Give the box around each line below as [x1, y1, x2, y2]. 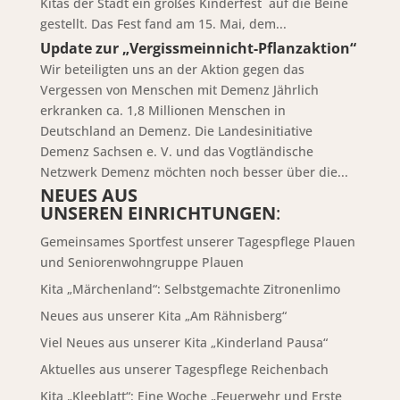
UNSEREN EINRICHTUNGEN [39, 201, 276, 225]
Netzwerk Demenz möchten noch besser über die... [39, 163, 348, 180]
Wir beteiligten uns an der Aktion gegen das [39, 61, 304, 78]
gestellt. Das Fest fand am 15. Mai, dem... [39, 15, 287, 32]
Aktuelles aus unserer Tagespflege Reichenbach [39, 361, 329, 378]
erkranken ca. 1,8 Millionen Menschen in [39, 102, 286, 119]
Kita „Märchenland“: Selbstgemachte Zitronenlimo [39, 280, 340, 297]
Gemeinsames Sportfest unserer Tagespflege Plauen [39, 233, 355, 250]
